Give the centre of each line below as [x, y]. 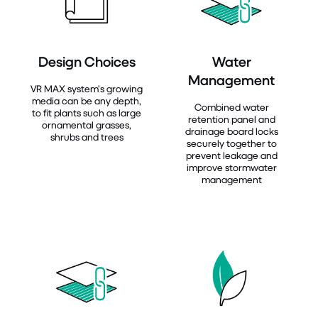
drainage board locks [231, 131]
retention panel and [231, 119]
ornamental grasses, [87, 124]
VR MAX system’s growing [87, 88]
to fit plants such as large [87, 112]
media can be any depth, [87, 100]
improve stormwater [231, 167]
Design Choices [87, 61]
